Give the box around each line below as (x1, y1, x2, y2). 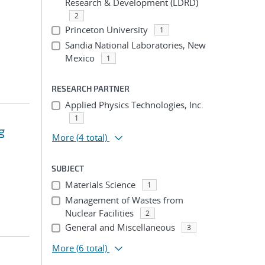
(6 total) (76, 242, 107, 254)
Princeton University (64, 24, 148, 35)
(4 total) (76, 131, 107, 143)
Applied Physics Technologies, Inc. (64, 99, 203, 111)
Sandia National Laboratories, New (64, 39, 206, 51)
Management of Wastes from (64, 194, 183, 206)
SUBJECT (51, 163, 84, 173)
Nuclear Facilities (64, 207, 134, 219)
